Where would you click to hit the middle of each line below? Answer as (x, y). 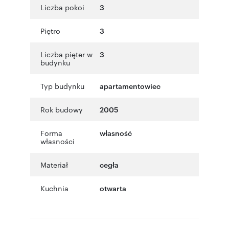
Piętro (50, 30)
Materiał (54, 164)
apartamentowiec (130, 85)
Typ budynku (62, 86)
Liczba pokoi (62, 7)
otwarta (113, 188)
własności (58, 141)
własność (116, 132)
